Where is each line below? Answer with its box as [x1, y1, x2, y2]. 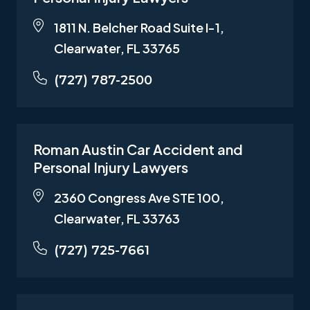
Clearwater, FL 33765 [54, 39, 180, 56]
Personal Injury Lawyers [33, 158, 188, 176]
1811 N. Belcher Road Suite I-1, [54, 19, 224, 35]
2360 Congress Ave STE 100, [54, 189, 224, 206]
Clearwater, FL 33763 [54, 210, 180, 226]
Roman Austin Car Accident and [33, 140, 243, 158]
